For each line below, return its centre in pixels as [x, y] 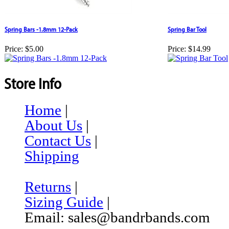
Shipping [52, 156]
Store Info [33, 83]
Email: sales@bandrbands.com [117, 217]
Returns [48, 187]
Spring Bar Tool [187, 29]
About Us [53, 125]
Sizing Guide [64, 202]
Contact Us [58, 141]
